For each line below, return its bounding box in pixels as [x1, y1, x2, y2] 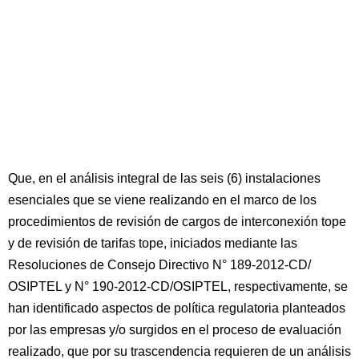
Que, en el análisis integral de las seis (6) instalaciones [8, 171, 321, 185]
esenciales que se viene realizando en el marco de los [8, 193, 317, 207]
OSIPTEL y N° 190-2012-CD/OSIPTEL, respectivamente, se [8, 280, 348, 293]
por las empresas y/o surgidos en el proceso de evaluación [8, 323, 341, 337]
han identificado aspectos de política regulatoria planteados [8, 301, 345, 315]
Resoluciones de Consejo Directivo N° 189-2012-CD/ [8, 258, 311, 272]
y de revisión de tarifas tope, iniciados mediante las [8, 236, 297, 250]
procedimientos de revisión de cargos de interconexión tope [8, 215, 346, 228]
